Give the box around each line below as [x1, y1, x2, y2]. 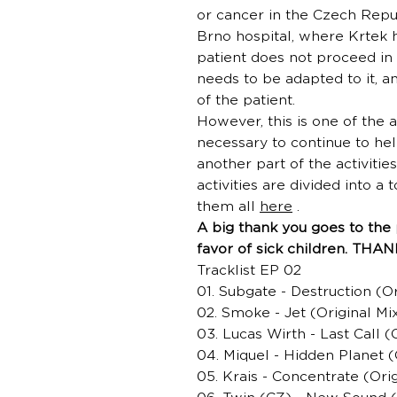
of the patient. [197, 92, 295, 109]
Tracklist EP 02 [197, 262, 301, 279]
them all [197, 198, 260, 215]
